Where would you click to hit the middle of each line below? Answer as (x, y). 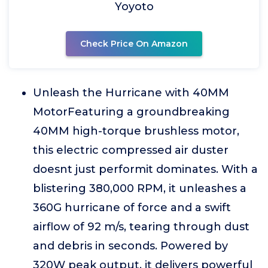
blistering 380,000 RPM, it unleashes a (140, 188)
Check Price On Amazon (134, 44)
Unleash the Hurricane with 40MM (131, 93)
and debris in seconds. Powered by (130, 246)
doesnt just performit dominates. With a (145, 169)
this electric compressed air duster (131, 150)
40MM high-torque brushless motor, (136, 131)
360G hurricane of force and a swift (132, 208)
